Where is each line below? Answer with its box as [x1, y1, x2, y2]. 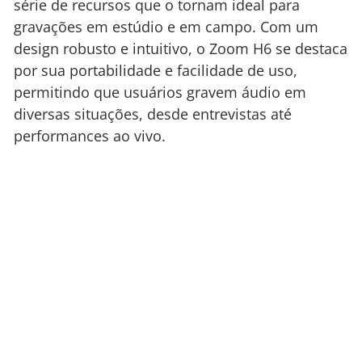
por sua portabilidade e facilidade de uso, [14, 61, 297, 81]
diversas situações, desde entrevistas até [14, 104, 292, 124]
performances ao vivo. [14, 126, 166, 146]
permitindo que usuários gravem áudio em [14, 82, 306, 103]
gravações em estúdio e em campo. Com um [14, 17, 318, 37]
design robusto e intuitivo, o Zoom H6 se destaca [14, 39, 347, 59]
